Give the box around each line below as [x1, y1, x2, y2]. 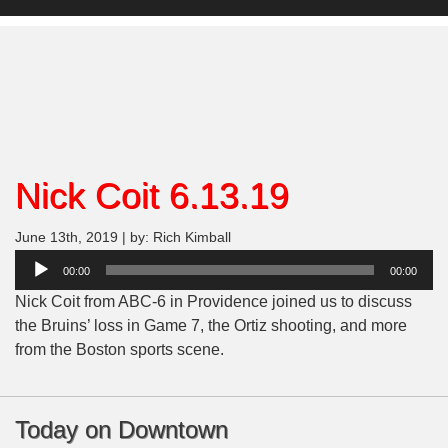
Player [14, 276, 60, 294]
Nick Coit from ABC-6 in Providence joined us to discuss [15, 293, 412, 311]
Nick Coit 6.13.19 [15, 175, 289, 217]
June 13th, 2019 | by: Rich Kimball [15, 230, 231, 246]
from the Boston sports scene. [15, 341, 224, 359]
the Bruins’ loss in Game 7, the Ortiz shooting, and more [15, 317, 407, 335]
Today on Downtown [15, 416, 228, 444]
